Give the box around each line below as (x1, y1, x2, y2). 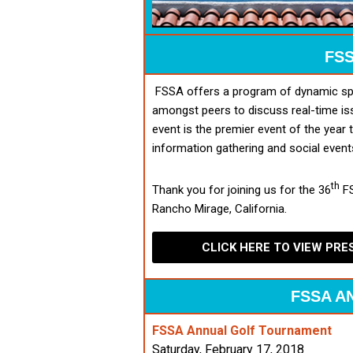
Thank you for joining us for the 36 (152, 183, 331, 198)
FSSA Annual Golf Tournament (152, 323, 332, 339)
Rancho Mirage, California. (152, 202, 287, 217)
